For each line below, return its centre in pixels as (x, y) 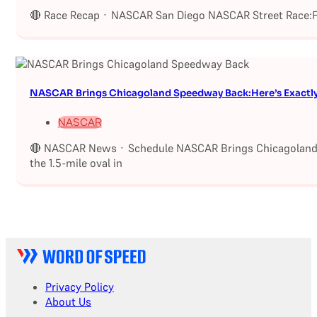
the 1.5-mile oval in (76, 162)
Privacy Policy (80, 287)
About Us (68, 302)
